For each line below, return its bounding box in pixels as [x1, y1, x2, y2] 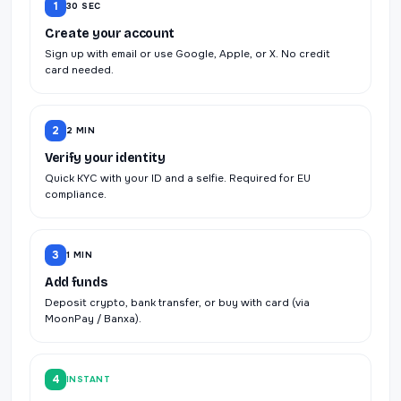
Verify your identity [45, 150, 166, 166]
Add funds [45, 275, 108, 291]
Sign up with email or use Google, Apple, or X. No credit [45, 47, 330, 62]
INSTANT [66, 374, 111, 386]
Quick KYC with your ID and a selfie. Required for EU [45, 172, 311, 186]
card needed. [45, 64, 114, 78]
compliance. [45, 188, 107, 202]
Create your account [45, 26, 175, 42]
